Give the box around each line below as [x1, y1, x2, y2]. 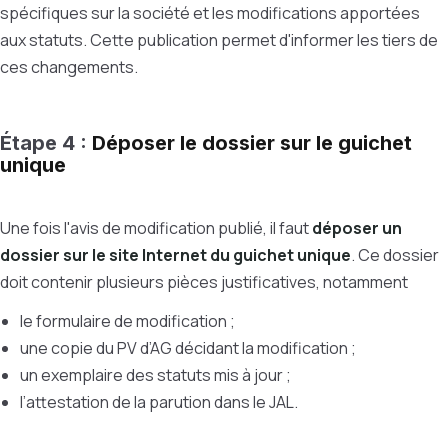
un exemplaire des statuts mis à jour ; [20, 364, 294, 386]
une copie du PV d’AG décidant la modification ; [20, 337, 359, 359]
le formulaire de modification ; [20, 310, 238, 332]
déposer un [312, 217, 402, 239]
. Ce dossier [351, 244, 439, 266]
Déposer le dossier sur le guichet [92, 131, 412, 155]
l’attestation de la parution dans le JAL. [20, 391, 298, 413]
